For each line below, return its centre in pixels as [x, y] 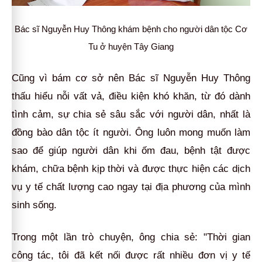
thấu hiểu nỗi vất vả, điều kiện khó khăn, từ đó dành [131, 96]
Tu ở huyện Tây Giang [131, 46]
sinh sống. [34, 205]
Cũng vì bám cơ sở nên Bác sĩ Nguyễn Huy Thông [131, 78]
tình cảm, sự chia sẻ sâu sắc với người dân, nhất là [131, 114]
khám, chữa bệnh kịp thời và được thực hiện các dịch [131, 168]
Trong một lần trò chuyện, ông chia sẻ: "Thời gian [131, 237]
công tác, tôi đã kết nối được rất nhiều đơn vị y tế [131, 255]
